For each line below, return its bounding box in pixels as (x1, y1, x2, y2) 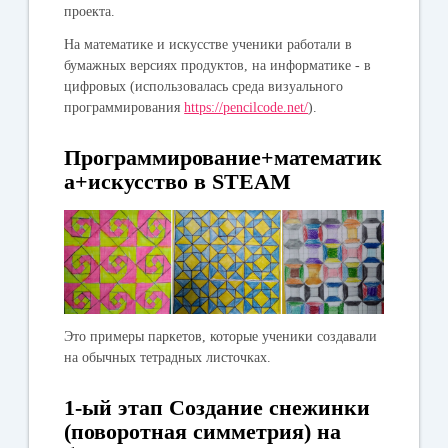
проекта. (64, 3, 116, 19)
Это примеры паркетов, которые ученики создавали (64, 328, 378, 344)
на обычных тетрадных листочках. (64, 349, 272, 365)
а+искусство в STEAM (64, 168, 292, 194)
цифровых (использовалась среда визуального (64, 78, 344, 94)
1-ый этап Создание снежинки (64, 394, 371, 420)
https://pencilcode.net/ (184, 99, 309, 115)
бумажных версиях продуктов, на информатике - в (64, 57, 372, 73)
